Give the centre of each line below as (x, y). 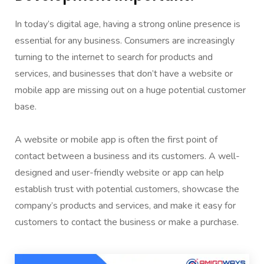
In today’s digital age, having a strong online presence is (128, 24)
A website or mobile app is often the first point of (116, 139)
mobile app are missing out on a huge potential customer (130, 90)
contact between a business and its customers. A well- (127, 156)
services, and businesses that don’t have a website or (124, 73)
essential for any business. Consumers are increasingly (125, 40)
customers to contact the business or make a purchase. (127, 222)
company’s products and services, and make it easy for (125, 205)
